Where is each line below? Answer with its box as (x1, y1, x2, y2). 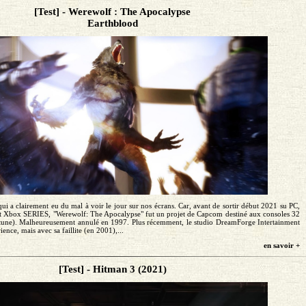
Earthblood (87, 18, 138, 29)
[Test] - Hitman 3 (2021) (58, 263, 167, 275)
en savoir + (263, 240, 300, 249)
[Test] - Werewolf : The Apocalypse (34, 6, 191, 18)
